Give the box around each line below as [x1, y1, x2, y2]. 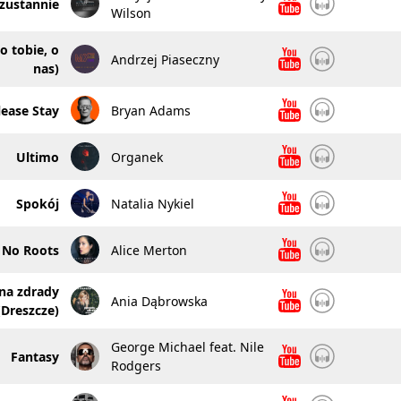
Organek [110, 148, 163, 166]
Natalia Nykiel [110, 194, 194, 212]
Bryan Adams [110, 101, 191, 119]
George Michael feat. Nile [110, 338, 264, 355]
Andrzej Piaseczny [110, 50, 219, 68]
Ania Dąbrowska [110, 292, 208, 310]
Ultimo [15, 148, 59, 166]
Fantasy [10, 347, 59, 365]
